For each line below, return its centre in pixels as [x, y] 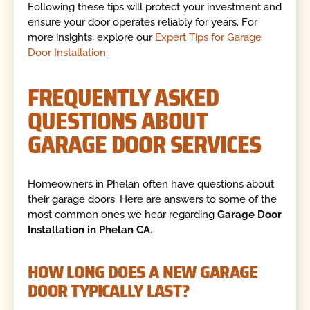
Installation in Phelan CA [89, 229]
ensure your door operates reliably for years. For [143, 22]
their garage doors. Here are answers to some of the [153, 199]
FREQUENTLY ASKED [123, 98]
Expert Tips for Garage [209, 37]
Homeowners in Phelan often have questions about [151, 184]
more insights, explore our [92, 37]
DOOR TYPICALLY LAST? [109, 291]
